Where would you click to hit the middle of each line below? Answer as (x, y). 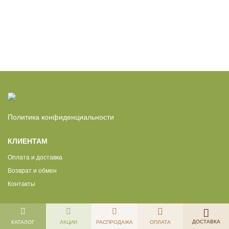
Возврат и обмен (32, 171)
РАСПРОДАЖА (114, 222)
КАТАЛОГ (23, 222)
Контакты (21, 184)
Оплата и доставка (35, 158)
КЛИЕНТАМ (28, 141)
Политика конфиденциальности (61, 117)
